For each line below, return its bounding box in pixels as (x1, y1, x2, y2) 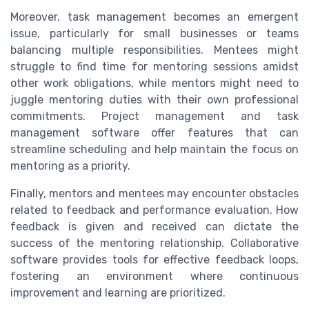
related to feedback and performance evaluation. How (10, 203, 299, 217)
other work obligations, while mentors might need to (10, 77, 299, 90)
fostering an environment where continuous (10, 270, 299, 283)
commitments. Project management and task (10, 110, 299, 123)
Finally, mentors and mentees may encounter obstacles (10, 187, 299, 201)
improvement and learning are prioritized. (10, 286, 226, 300)
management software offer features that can (10, 126, 299, 140)
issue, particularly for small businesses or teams (10, 27, 299, 41)
